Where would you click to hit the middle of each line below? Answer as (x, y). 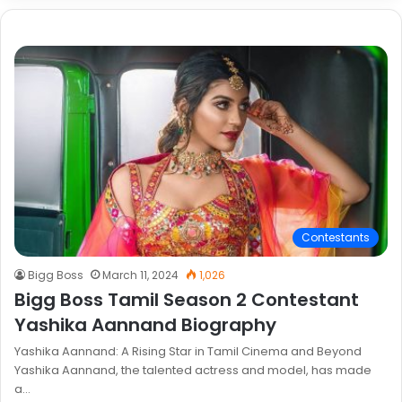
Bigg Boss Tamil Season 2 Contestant (187, 299)
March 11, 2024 (140, 275)
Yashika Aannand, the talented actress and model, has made (193, 370)
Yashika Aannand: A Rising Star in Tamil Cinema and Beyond (188, 351)
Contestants (336, 237)
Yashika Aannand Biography (145, 324)
